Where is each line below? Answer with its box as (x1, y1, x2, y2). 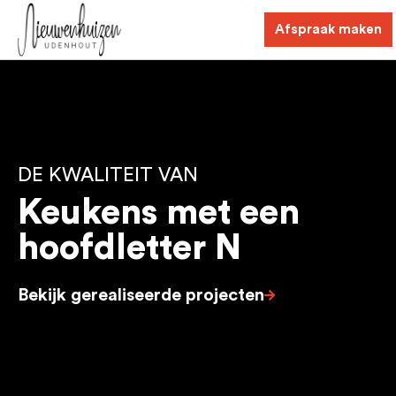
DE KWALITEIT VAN (18, 165, 198, 185)
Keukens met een (18, 195, 300, 231)
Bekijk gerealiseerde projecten (18, 286, 264, 304)
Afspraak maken (275, 23, 382, 37)
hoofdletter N (18, 231, 241, 266)
